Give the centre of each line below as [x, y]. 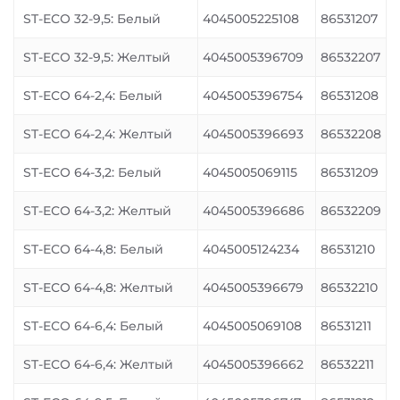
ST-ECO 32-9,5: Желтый [97, 57]
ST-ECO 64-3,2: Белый [92, 172]
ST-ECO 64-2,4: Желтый [98, 134]
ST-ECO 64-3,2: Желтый [97, 211]
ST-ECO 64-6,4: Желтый [98, 364]
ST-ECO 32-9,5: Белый [92, 19]
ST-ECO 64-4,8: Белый [93, 249]
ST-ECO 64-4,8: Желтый [98, 287]
